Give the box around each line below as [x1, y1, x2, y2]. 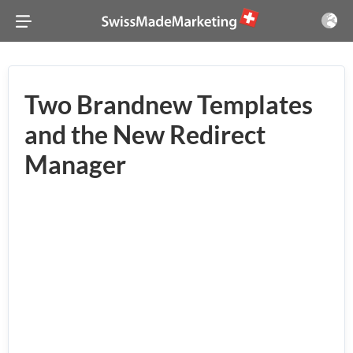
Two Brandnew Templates [24, 89, 313, 120]
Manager [24, 149, 126, 180]
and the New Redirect [24, 119, 266, 150]
